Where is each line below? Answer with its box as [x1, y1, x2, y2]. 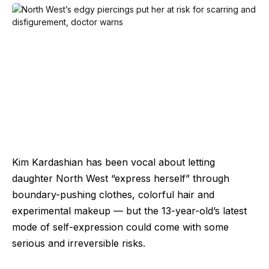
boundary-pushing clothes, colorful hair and [12, 188, 214, 201]
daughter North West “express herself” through [12, 172, 229, 184]
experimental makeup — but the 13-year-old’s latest [12, 204, 247, 217]
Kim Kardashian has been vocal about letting [12, 156, 215, 168]
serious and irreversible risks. [12, 237, 145, 249]
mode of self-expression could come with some [12, 220, 229, 233]
